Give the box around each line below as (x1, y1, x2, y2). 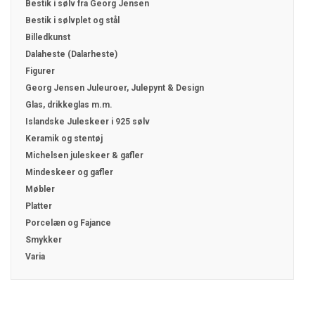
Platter (25, 200, 52, 211)
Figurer (25, 65, 55, 76)
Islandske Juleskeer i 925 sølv (25, 116, 150, 127)
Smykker (25, 234, 62, 245)
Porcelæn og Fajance (25, 217, 111, 228)
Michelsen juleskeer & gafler (25, 150, 143, 160)
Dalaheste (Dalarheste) (25, 49, 117, 59)
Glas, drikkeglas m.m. (25, 99, 112, 110)
